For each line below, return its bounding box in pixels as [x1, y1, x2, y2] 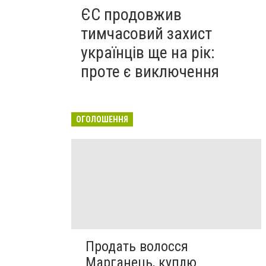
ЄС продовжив [81, 5, 182, 24]
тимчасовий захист [81, 24, 212, 43]
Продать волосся [85, 238, 188, 255]
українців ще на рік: [81, 43, 215, 62]
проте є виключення [81, 62, 219, 81]
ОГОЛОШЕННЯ [76, 115, 128, 124]
